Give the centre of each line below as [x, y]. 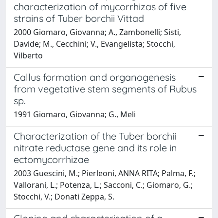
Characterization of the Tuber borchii [95, 136]
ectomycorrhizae [51, 159]
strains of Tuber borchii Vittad [79, 18]
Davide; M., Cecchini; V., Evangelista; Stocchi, [94, 44]
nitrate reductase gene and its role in [95, 147]
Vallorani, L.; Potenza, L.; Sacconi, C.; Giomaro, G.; [103, 185]
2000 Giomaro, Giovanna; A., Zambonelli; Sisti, [97, 32]
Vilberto [28, 55]
